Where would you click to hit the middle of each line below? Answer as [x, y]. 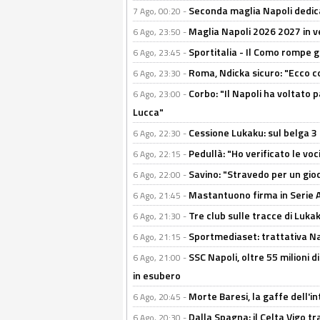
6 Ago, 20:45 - [161, 297]
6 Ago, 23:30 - [161, 73]
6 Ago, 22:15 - [161, 154]
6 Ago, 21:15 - [161, 237]
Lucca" [148, 112]
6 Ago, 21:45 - [161, 195]
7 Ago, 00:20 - [161, 11]
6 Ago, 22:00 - [161, 175]
